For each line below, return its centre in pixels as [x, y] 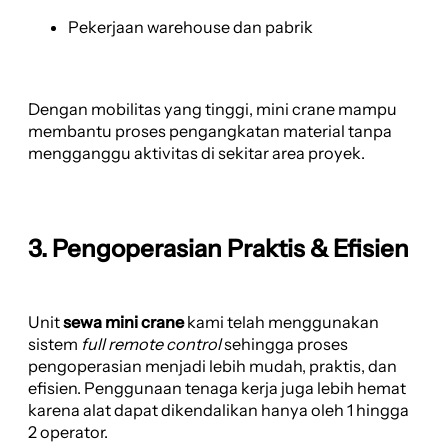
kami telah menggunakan [281, 322]
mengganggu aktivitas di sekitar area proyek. [196, 153]
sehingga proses [284, 344]
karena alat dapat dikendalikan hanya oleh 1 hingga [218, 410]
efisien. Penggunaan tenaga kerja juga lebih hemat [217, 388]
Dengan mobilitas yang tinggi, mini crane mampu [212, 109]
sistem [54, 344]
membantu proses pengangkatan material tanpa [210, 131]
